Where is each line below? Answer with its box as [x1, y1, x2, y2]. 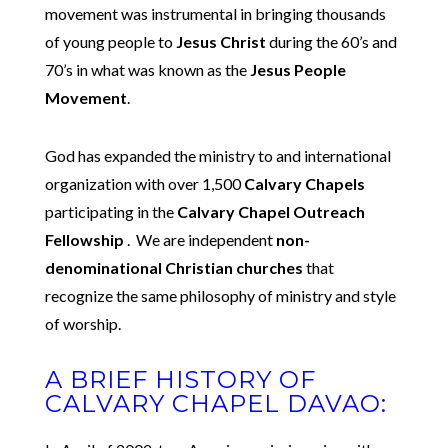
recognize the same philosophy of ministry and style [44, 286, 396, 305]
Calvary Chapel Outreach [176, 202, 365, 221]
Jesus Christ [175, 32, 266, 51]
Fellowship [44, 230, 124, 249]
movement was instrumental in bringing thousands [44, 4, 386, 23]
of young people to [44, 32, 176, 51]
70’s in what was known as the [44, 60, 250, 79]
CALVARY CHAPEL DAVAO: [44, 389, 387, 418]
